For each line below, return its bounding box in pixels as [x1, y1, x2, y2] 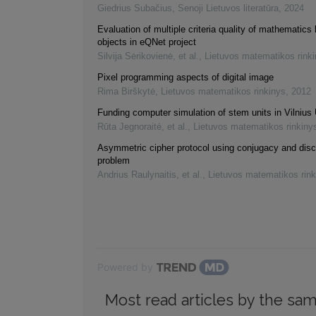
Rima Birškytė [97, 86, 155, 97]
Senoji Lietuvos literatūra [178, 3, 279, 14]
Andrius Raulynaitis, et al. [97, 169, 202, 181]
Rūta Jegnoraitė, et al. [97, 121, 188, 133]
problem [97, 155, 130, 166]
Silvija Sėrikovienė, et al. [97, 51, 199, 62]
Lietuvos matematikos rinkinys [161, 86, 286, 97]
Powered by [97, 261, 153, 274]
